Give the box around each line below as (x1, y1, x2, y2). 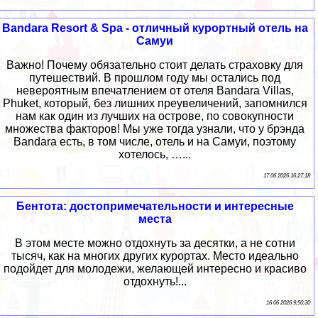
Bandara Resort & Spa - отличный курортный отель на (1, 21, 308, 34)
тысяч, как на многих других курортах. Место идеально (11, 249, 299, 262)
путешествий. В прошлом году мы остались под (29, 71, 280, 84)
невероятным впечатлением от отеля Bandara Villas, (16, 84, 294, 97)
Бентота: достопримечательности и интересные (16, 199, 294, 212)
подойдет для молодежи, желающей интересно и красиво (3, 262, 307, 275)
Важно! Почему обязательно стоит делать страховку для (6, 58, 303, 71)
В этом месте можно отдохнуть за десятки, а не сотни (14, 236, 295, 249)
